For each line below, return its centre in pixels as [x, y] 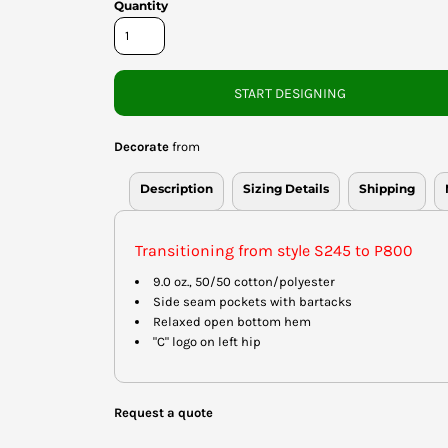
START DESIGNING [290, 93]
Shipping [387, 188]
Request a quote [163, 412]
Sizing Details [286, 188]
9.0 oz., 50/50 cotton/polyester [244, 281]
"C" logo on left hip [207, 341]
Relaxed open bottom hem [232, 321]
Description [176, 188]
